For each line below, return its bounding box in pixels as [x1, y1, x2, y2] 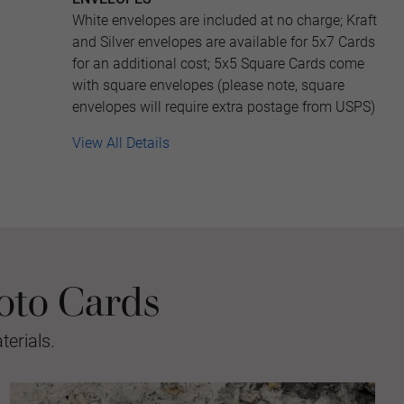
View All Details [72, 134, 170, 151]
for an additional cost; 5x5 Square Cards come [72, 55, 364, 72]
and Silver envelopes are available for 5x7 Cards [72, 33, 375, 50]
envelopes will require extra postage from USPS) [72, 98, 379, 115]
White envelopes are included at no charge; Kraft [72, 12, 377, 29]
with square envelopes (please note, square [72, 77, 344, 94]
